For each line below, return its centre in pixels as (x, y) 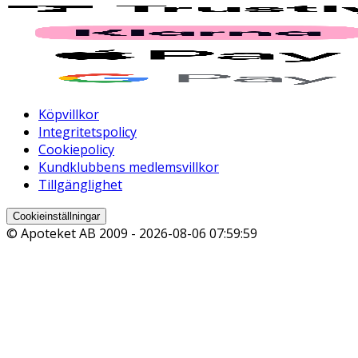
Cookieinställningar (56, 216)
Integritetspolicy (88, 131)
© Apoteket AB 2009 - (73, 233)
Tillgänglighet (80, 184)
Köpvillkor (69, 114)
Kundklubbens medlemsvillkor (129, 167)
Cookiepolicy (76, 149)
